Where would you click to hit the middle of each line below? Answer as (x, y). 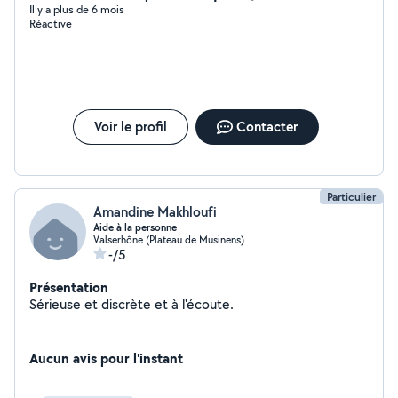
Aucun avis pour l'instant (106, 358)
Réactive (51, 24)
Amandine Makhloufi (155, 212)
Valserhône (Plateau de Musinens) (169, 239)
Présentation (69, 287)
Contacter (267, 127)
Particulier (351, 197)
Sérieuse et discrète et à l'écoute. (131, 304)
